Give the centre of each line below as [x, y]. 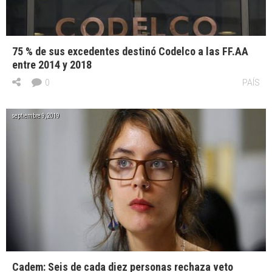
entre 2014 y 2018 [52, 64]
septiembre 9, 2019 [36, 115]
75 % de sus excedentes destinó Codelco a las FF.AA [130, 51]
